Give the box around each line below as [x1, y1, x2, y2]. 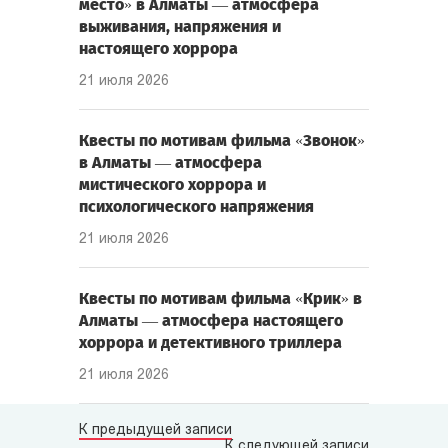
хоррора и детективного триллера [79, 333, 342, 353]
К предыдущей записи [79, 423, 232, 439]
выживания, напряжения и [79, 17, 281, 37]
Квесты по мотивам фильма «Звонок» [79, 131, 365, 151]
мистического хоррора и [79, 175, 266, 195]
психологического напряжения [79, 197, 314, 217]
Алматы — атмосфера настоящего [79, 311, 343, 331]
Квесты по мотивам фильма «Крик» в [79, 289, 362, 309]
